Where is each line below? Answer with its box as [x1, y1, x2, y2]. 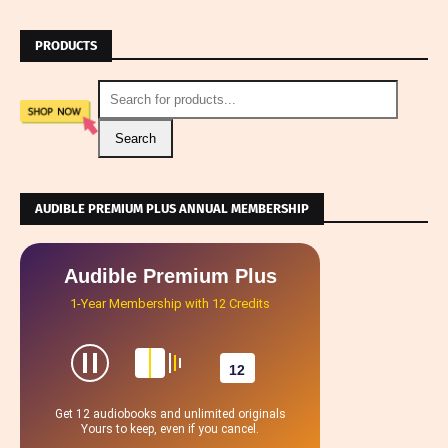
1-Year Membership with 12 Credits [70, 296, 270, 312]
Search [114, 131, 156, 147]
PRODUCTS [35, 38, 97, 54]
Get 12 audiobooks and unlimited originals [54, 407, 286, 422]
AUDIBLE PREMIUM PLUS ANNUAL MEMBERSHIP [35, 201, 309, 217]
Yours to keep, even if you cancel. [80, 422, 259, 437]
